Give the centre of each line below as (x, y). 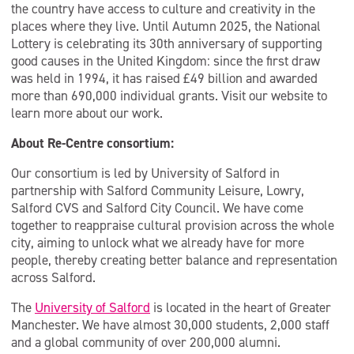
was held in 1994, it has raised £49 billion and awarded (164, 78)
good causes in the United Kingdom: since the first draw (166, 61)
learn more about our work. (87, 113)
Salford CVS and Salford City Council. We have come (157, 208)
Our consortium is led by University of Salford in (145, 173)
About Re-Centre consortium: (92, 143)
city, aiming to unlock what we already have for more (158, 243)
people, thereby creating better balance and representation (174, 260)
